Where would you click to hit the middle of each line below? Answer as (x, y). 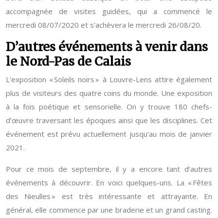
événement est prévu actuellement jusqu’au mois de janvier (109, 134)
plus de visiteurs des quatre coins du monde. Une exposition (109, 93)
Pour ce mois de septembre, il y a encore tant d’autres (109, 169)
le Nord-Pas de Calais (68, 61)
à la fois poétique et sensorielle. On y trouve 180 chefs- (109, 107)
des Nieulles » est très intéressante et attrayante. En (109, 196)
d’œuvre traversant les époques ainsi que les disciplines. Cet (109, 120)
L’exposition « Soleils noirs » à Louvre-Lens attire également (109, 79)
